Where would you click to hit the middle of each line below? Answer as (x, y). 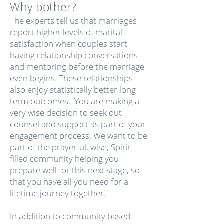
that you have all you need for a (69, 182)
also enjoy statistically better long (73, 90)
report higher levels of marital (66, 32)
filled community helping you (64, 159)
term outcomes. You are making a (75, 101)
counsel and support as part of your (78, 124)
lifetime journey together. (58, 193)
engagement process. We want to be (79, 136)
